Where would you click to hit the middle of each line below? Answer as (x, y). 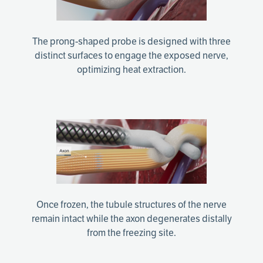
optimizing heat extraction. (131, 70)
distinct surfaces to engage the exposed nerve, (131, 55)
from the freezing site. (131, 233)
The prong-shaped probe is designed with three (131, 41)
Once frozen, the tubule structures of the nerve (131, 205)
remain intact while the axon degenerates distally (131, 219)
